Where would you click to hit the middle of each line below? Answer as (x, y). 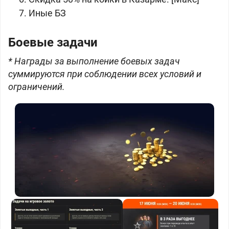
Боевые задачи (53, 42)
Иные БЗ (47, 13)
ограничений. (37, 87)
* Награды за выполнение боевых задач (94, 61)
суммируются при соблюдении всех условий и (105, 74)
